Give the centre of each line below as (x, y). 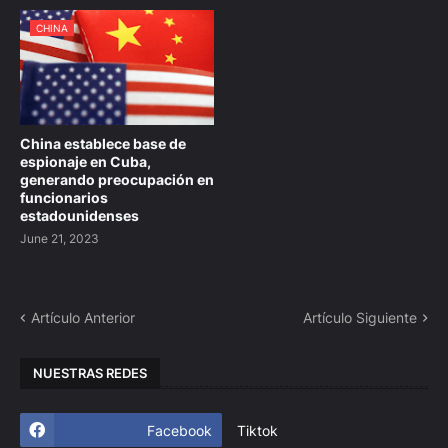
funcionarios (64, 198)
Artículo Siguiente (360, 318)
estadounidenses (79, 216)
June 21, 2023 (59, 239)
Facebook (179, 430)
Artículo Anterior (83, 318)
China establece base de (103, 144)
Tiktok (257, 430)
